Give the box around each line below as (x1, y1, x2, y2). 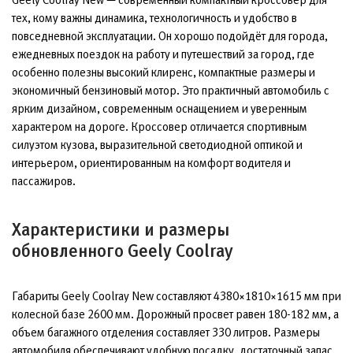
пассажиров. (12, 174, 76, 188)
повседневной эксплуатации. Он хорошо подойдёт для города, (12, 29, 328, 43)
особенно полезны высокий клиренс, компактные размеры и (12, 65, 315, 79)
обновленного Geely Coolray (12, 241, 233, 261)
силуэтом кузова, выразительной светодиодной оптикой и (12, 138, 303, 151)
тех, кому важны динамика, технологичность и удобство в (12, 11, 297, 24)
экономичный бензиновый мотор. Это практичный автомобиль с (12, 84, 329, 97)
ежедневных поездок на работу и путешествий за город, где (12, 47, 314, 61)
